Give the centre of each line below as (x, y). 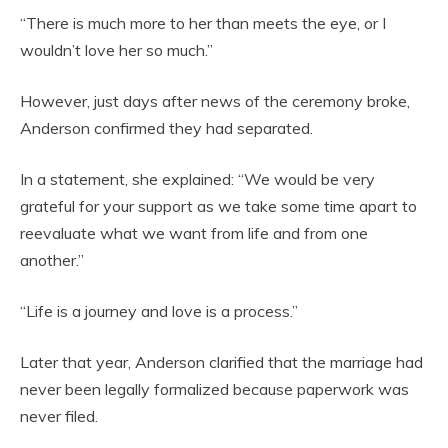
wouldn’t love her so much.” (116, 50)
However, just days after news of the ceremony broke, (215, 101)
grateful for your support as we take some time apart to (218, 206)
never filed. (59, 416)
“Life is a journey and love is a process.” (159, 311)
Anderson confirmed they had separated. (166, 128)
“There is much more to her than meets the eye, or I (203, 23)
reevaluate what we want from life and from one (194, 233)
